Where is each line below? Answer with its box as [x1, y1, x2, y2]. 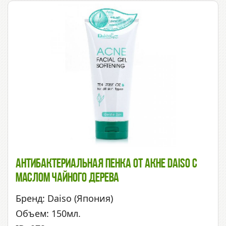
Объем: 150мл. [16, 207, 81, 220]
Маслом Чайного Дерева [16, 172, 119, 186]
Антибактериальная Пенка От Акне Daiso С [16, 157, 197, 172]
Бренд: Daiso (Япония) [16, 192, 113, 205]
